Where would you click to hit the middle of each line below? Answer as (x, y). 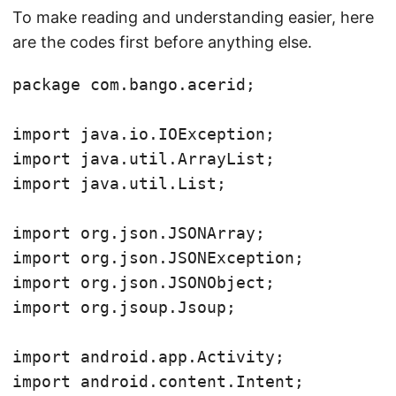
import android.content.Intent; (158, 381)
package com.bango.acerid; (134, 84)
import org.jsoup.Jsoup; (124, 307)
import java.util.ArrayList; (144, 159)
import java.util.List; (119, 183)
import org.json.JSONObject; (144, 282)
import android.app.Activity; (148, 357)
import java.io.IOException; (144, 134)
